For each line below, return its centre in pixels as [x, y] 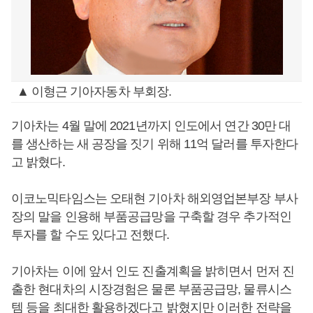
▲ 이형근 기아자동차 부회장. [94, 92]
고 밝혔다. [38, 162]
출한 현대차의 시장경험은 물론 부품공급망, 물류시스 [151, 289]
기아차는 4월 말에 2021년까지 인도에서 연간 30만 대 [151, 126]
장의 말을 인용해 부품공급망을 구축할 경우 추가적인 [151, 217]
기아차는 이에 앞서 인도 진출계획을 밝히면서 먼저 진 [153, 271]
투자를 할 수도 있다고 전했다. [92, 235]
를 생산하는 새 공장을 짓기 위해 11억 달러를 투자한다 [155, 144]
